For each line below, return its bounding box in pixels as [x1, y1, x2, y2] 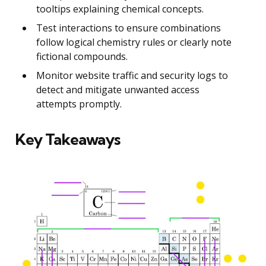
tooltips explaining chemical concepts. [36, 2, 204, 16]
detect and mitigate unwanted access [36, 83, 199, 97]
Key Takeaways [15, 129, 120, 150]
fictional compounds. [36, 50, 128, 64]
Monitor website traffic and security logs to [36, 69, 228, 83]
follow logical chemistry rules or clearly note [36, 36, 232, 49]
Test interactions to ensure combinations [36, 21, 221, 35]
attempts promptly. [36, 97, 122, 111]
